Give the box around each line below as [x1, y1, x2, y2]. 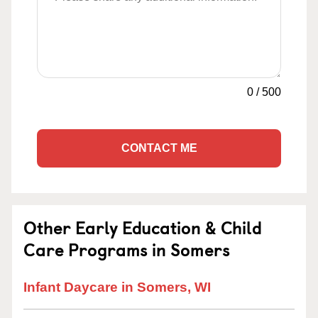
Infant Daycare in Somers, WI [23, 280, 211, 295]
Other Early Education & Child [23, 214, 262, 240]
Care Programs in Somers [23, 236, 230, 262]
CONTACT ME [121, 142, 197, 154]
